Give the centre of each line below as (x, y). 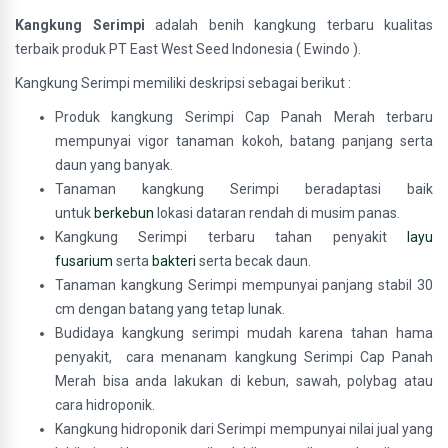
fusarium (84, 261)
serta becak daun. (253, 261)
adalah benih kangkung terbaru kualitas (288, 25)
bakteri (174, 261)
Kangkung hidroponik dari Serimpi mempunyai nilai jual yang (244, 429)
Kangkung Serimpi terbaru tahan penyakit (231, 237)
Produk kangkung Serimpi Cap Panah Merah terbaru (244, 117)
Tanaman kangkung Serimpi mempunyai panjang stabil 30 (244, 285)
